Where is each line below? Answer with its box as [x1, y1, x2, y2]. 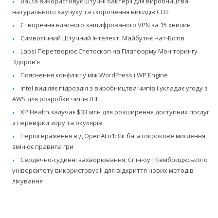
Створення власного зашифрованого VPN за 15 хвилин [20, 20, 191, 30]
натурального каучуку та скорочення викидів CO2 [12, 7, 169, 17]
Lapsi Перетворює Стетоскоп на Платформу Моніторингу [20, 47, 198, 56]
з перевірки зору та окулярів [12, 118, 102, 127]
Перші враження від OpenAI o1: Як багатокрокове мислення [20, 131, 205, 141]
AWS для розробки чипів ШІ [12, 94, 97, 104]
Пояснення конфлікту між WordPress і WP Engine [20, 71, 168, 80]
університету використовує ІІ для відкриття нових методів [12, 166, 194, 175]
